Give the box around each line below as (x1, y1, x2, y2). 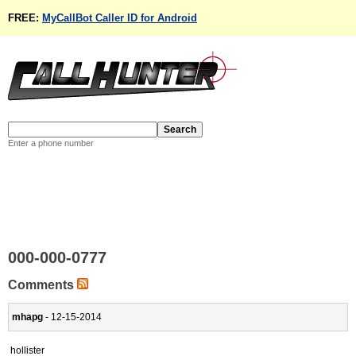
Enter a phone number (8, 138, 94, 148)
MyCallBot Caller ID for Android (42, 12, 197, 24)
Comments (8, 277, 77, 292)
